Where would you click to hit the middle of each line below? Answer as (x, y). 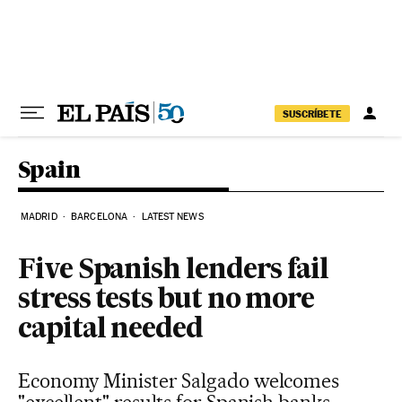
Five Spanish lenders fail (174, 271)
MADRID (39, 217)
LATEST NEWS (172, 217)
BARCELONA (100, 217)
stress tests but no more (166, 301)
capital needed (110, 330)
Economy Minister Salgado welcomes (179, 380)
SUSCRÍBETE (312, 114)
